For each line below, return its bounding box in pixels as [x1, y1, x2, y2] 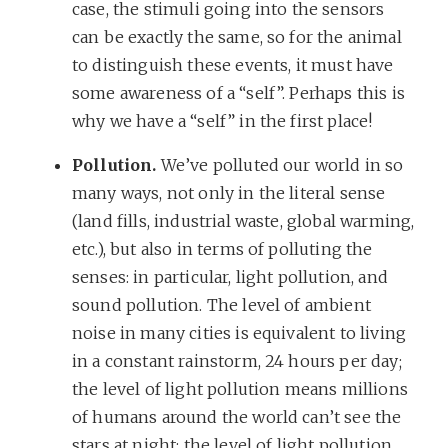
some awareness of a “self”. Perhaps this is [72, 82, 405, 103]
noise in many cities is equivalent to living [72, 322, 407, 343]
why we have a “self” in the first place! [72, 110, 373, 131]
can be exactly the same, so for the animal [72, 26, 402, 47]
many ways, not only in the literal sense [72, 182, 386, 203]
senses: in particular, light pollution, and [72, 266, 388, 287]
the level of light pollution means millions [72, 378, 408, 399]
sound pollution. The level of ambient [72, 294, 371, 315]
